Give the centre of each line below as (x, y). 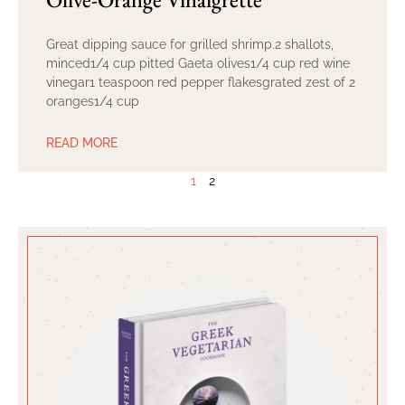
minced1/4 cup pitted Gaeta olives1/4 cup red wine (198, 63)
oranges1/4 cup (93, 101)
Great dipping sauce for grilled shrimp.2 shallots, (190, 44)
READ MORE (82, 142)
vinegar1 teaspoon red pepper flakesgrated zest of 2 (201, 82)
